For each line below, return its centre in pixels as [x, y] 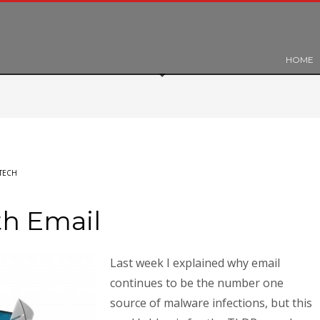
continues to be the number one [197, 283]
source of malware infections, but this [211, 303]
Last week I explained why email [195, 263]
